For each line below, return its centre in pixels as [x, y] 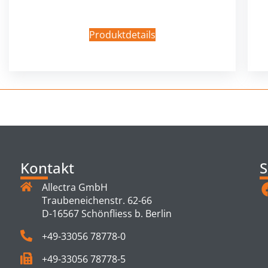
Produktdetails [122, 34]
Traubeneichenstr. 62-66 [97, 200]
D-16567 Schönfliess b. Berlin [107, 213]
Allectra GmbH [75, 187]
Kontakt [47, 168]
